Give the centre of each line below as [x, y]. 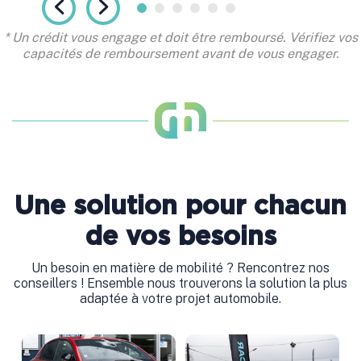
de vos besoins [180, 237]
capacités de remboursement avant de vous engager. [180, 54]
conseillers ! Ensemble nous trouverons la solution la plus [180, 284]
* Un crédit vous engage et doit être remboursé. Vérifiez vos [180, 38]
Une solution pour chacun [180, 207]
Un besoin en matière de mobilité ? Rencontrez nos [180, 268]
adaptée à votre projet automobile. [180, 299]
